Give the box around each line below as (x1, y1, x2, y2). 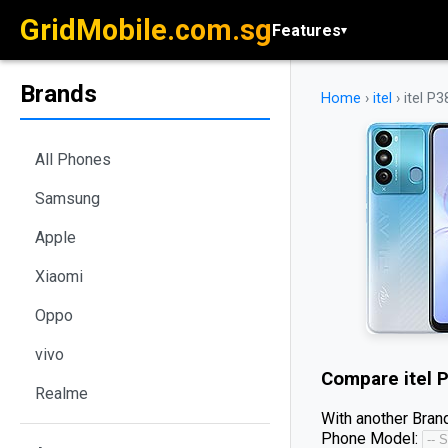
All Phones (35, 149, 111, 169)
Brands (20, 80, 97, 108)
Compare (321, 368, 404, 390)
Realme (35, 383, 88, 403)
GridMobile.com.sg (20, 13, 272, 47)
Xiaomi (35, 266, 83, 286)
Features (272, 20, 341, 40)
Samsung (35, 188, 100, 208)
